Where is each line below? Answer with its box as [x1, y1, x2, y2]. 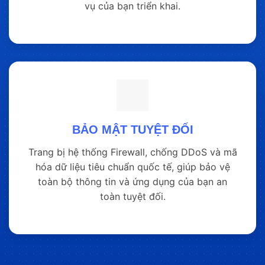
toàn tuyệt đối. [99, 190, 166, 203]
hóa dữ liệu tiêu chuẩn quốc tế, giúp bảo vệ [35, 161, 230, 173]
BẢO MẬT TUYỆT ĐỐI [72, 123, 193, 137]
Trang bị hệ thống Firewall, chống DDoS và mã [28, 146, 237, 159]
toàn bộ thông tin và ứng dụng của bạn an [38, 176, 227, 188]
